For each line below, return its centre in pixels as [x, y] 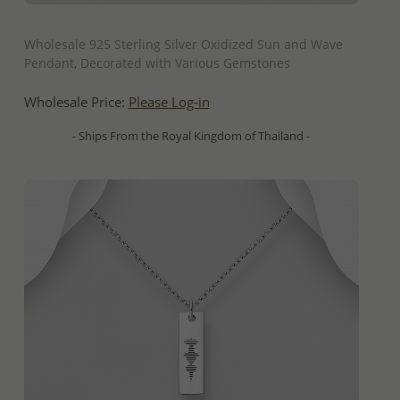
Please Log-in [169, 103]
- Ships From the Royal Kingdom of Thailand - [191, 136]
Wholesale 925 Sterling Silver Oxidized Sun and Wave [183, 45]
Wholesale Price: [76, 103]
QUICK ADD [191, 20]
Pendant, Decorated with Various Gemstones [157, 63]
